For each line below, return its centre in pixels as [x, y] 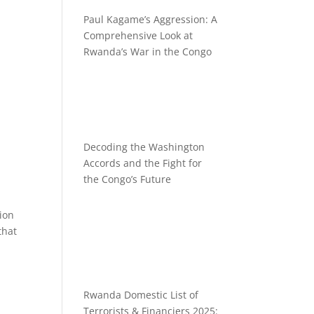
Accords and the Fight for [143, 163]
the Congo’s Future [128, 179]
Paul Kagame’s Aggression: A [151, 20]
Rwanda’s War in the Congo [148, 52]
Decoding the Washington [144, 146]
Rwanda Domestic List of [141, 295]
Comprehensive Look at [138, 36]
